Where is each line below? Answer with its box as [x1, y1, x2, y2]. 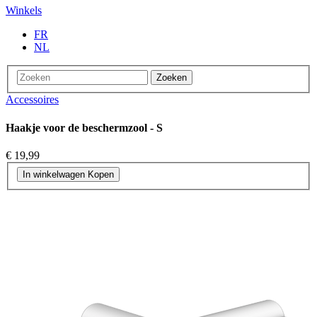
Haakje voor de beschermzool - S [6, 121, 163, 134]
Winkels [6, 4, 42, 16]
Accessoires [6, 93, 59, 106]
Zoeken [156, 72, 187, 83]
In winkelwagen [23, 169, 85, 180]
